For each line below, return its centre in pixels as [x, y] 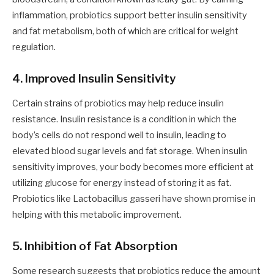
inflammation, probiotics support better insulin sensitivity [130, 16]
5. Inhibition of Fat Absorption [95, 246]
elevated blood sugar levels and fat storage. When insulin [130, 151]
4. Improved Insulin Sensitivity [94, 79]
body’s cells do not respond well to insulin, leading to [119, 135]
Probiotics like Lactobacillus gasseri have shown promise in [134, 199]
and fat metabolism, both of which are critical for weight [125, 31]
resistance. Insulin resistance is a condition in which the [124, 120]
